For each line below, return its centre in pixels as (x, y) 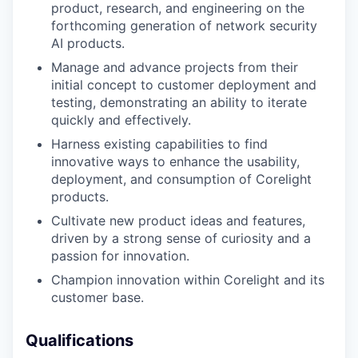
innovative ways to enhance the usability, (175, 161)
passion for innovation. (120, 256)
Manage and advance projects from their (175, 67)
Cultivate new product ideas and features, (178, 221)
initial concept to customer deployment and (184, 85)
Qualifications (80, 340)
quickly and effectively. (121, 120)
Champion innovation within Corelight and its (188, 280)
